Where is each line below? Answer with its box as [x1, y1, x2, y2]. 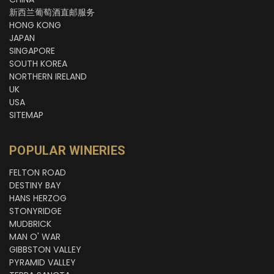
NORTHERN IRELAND [9, 70, 87, 83]
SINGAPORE [9, 45, 55, 57]
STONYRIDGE [9, 205, 62, 218]
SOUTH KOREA [9, 57, 67, 70]
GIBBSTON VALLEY [9, 243, 81, 256]
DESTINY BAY [9, 179, 61, 192]
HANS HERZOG [9, 192, 67, 205]
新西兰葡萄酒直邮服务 [9, 6, 95, 19]
